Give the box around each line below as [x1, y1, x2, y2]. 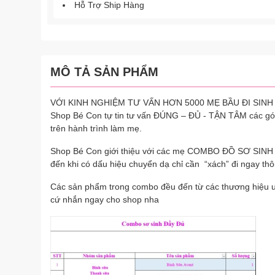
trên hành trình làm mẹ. [50, 123, 142, 133]
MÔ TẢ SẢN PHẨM [50, 65, 158, 79]
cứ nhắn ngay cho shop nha [50, 195, 159, 204]
